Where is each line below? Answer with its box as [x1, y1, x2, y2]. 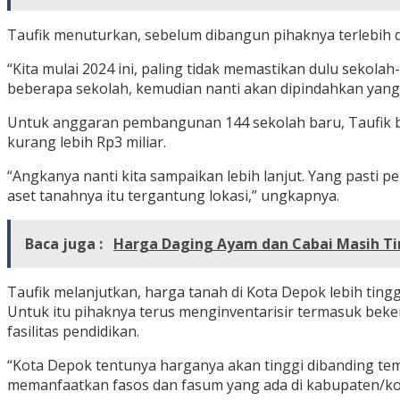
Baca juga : [25, 234, 106, 254]
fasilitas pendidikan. [7, 321, 139, 342]
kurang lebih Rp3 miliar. [7, 132, 166, 153]
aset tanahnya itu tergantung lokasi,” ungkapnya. [7, 186, 339, 206]
